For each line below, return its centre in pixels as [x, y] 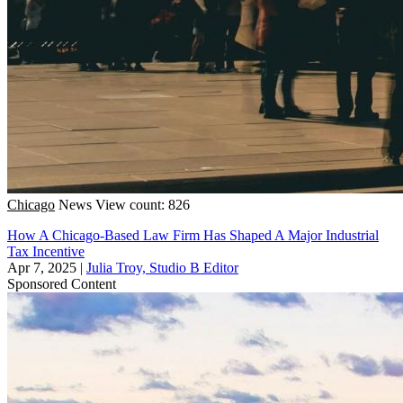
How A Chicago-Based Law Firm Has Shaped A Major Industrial [193, 235]
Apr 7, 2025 [42, 267]
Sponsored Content [62, 283]
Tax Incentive [46, 251]
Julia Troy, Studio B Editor [162, 267]
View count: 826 [143, 204]
